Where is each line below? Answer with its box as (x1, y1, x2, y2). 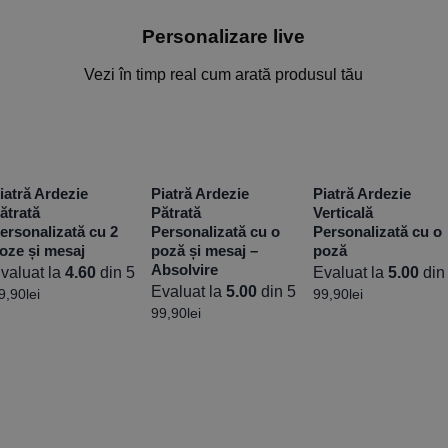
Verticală (312, 204, 373, 222)
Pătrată (151, 204, 202, 222)
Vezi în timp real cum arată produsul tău (84, 66, 364, 84)
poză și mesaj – (151, 242, 259, 260)
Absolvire (151, 261, 219, 279)
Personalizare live (142, 25, 306, 47)
